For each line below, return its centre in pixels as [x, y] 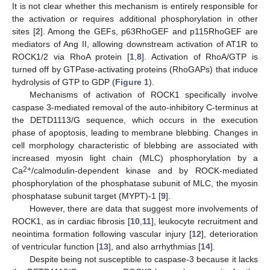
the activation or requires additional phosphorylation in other [135, 19]
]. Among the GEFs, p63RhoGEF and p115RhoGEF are [149, 32]
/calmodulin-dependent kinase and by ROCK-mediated [145, 171]
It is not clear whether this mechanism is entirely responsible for [135, 6]
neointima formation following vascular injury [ [102, 234]
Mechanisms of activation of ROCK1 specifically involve [143, 95]
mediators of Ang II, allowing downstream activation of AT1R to [135, 44]
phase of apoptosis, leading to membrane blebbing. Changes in [135, 133]
